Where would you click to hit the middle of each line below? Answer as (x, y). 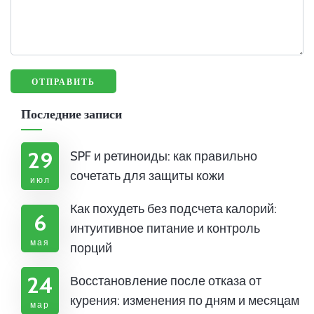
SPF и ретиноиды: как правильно (164, 157)
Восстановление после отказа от (166, 281)
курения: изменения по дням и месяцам (185, 301)
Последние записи (71, 115)
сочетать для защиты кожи (147, 176)
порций (91, 248)
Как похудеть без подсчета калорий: (173, 209)
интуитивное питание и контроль (165, 229)
